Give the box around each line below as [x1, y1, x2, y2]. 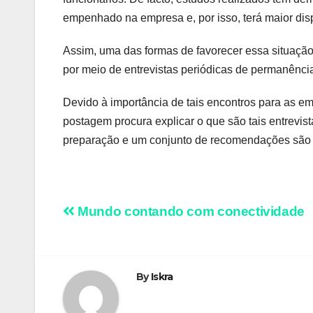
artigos [62, 260, 136, 288]
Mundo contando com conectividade [74, 204, 305, 219]
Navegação [62, 203, 181, 231]
